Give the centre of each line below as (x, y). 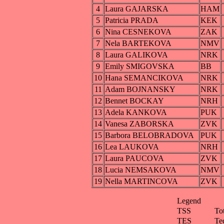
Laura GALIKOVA (136, 55)
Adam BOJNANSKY (140, 89)
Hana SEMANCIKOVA (144, 78)
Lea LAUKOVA (132, 147)
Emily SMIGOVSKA (140, 66)
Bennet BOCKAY (134, 101)
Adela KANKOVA (136, 112)
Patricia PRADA (132, 20)
